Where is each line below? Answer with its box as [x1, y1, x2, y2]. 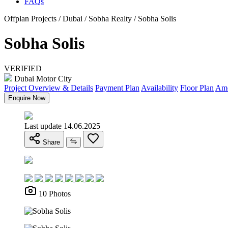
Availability [141, 83, 178, 92]
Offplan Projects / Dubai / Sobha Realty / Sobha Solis [4, 14, 176, 23]
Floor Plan [180, 83, 214, 92]
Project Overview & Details [4, 83, 93, 92]
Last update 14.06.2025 [24, 121, 100, 130]
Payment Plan [95, 83, 139, 92]
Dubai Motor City [12, 74, 72, 83]
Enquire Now [8, 94, 45, 102]
